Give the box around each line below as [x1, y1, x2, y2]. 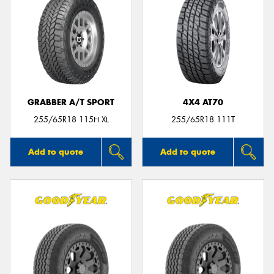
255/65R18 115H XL [33, 114, 109, 125]
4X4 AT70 [183, 97, 223, 108]
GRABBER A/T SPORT [28, 97, 114, 108]
